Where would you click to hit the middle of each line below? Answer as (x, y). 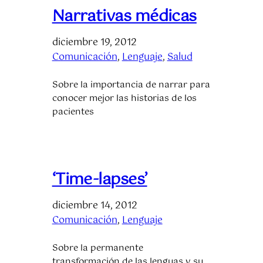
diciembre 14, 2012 (95, 205)
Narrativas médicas (124, 16)
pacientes (73, 112)
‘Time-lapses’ (100, 180)
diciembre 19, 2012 (94, 42)
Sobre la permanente (97, 248)
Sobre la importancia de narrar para (131, 85)
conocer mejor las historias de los (124, 98)
